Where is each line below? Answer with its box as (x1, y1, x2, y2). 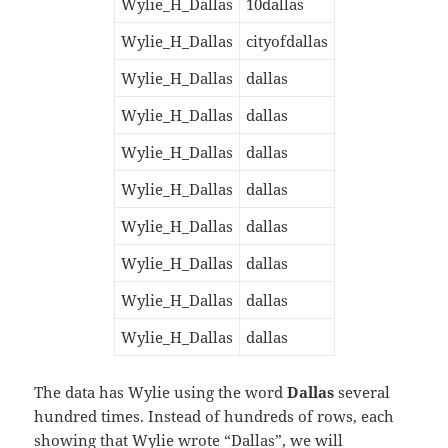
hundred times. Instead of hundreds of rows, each (34, 405, 395, 426)
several (334, 381, 391, 402)
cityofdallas (245, 30, 328, 51)
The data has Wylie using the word (34, 381, 288, 402)
